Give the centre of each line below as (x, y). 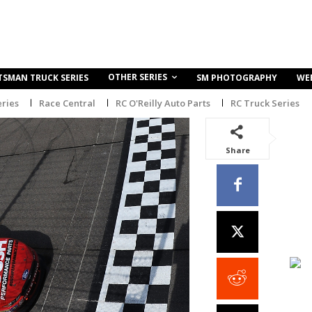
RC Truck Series (265, 103)
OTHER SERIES (138, 77)
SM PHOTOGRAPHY (237, 78)
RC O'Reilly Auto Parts (163, 103)
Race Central (67, 103)
